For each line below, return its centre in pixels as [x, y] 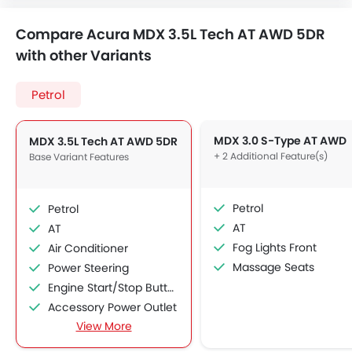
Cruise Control [87, 327]
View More [104, 326]
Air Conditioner [88, 248]
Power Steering [88, 268]
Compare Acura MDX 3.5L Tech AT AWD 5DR [170, 34]
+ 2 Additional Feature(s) [271, 156]
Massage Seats [273, 267]
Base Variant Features [79, 157]
